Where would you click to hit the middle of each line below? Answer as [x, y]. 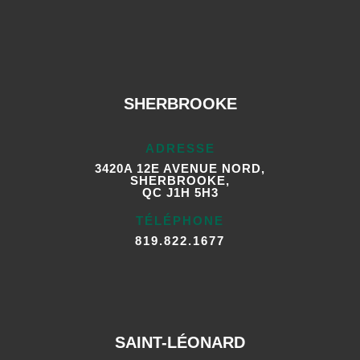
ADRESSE [180, 149]
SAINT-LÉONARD [180, 343]
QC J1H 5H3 [180, 193]
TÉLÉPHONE [180, 221]
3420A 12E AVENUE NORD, [180, 169]
